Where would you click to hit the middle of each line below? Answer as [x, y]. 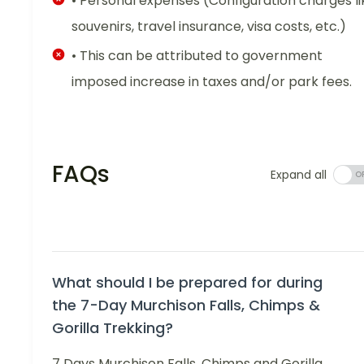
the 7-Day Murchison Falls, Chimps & [186, 305]
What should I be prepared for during [187, 283]
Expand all [299, 175]
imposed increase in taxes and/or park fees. [212, 82]
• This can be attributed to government [197, 56]
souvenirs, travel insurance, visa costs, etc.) [209, 27]
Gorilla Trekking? [113, 328]
